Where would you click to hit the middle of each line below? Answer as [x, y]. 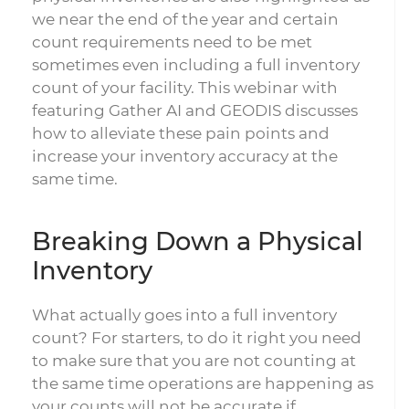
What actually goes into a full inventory [184, 315]
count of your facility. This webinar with [185, 88]
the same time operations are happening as [203, 383]
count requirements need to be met [172, 42]
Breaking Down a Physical [198, 241]
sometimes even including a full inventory [196, 65]
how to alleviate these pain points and [181, 133]
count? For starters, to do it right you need [197, 338]
